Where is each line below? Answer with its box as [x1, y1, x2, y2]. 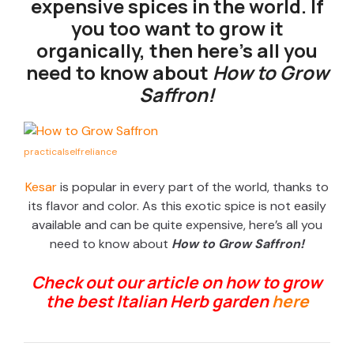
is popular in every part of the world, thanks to [57, 179, 329, 196]
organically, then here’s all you [36, 37, 318, 64]
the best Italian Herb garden [45, 290, 269, 313]
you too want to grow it [70, 15, 284, 42]
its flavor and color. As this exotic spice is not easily [28, 198, 326, 215]
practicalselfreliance [24, 145, 117, 159]
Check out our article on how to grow [32, 271, 322, 294]
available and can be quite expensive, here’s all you [32, 217, 322, 234]
